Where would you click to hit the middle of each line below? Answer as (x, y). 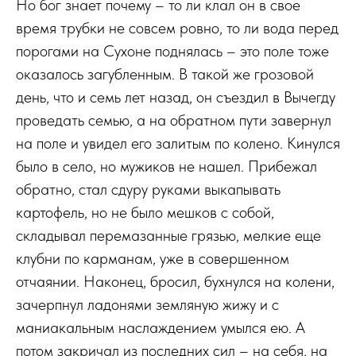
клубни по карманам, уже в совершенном (153, 258)
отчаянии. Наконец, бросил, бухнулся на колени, (175, 281)
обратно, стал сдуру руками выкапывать (148, 189)
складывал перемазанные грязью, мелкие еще (168, 235)
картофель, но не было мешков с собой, (145, 212)
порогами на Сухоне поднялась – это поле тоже (172, 51)
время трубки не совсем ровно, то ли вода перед (177, 28)
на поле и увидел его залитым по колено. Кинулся (178, 143)
